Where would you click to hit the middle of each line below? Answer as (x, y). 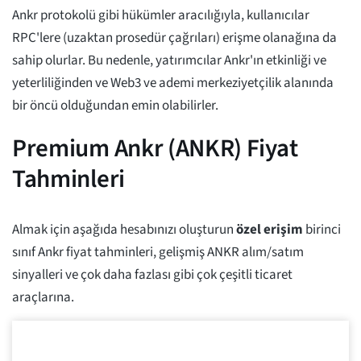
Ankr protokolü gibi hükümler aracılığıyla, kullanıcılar (161, 16)
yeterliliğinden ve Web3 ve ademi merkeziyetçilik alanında (173, 83)
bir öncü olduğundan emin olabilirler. (115, 106)
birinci (322, 230)
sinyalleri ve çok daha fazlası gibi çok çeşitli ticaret (152, 275)
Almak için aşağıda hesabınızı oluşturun (124, 230)
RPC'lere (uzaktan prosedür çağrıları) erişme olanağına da (174, 38)
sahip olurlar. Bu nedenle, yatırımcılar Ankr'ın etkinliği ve (169, 61)
